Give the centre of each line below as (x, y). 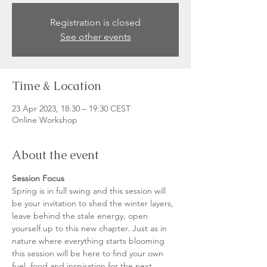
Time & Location (57, 86)
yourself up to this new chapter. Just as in (91, 228)
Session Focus (38, 178)
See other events (95, 37)
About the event (55, 155)
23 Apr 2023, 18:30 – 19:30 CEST (71, 108)
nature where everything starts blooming (89, 241)
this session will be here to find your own (89, 253)
